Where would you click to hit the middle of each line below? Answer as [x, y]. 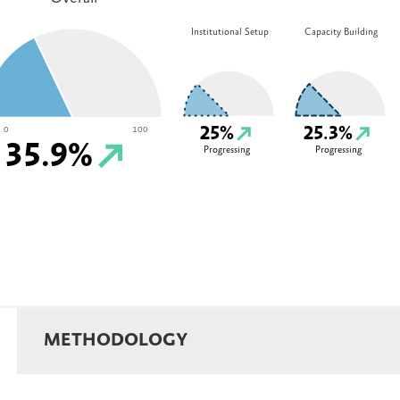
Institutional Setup [229, 32]
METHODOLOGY [116, 341]
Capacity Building [341, 32]
